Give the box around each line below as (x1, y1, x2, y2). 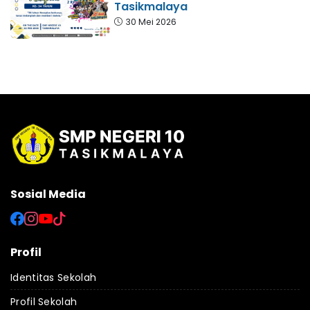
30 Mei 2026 (125, 15, 176, 28)
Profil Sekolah (10, 294, 77, 309)
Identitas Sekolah (10, 270, 97, 284)
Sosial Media (10, 185, 86, 202)
